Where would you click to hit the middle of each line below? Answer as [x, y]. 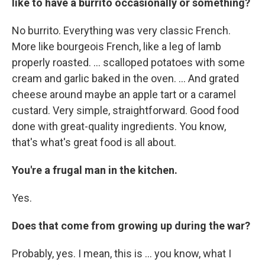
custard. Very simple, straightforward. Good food [125, 110]
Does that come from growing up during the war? [131, 226]
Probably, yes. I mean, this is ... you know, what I [122, 253]
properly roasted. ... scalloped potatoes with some [128, 62]
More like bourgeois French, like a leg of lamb [117, 46]
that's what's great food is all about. [94, 142]
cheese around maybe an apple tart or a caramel [124, 94]
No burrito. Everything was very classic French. [121, 30]
